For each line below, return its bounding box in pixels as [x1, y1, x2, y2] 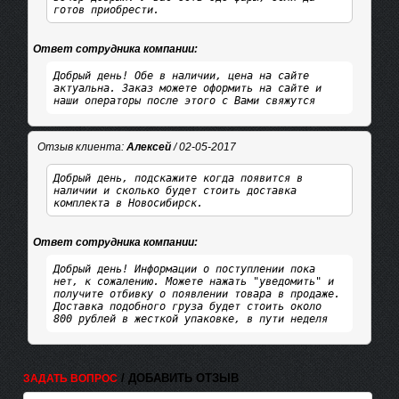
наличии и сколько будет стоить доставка [53, 183, 297, 197]
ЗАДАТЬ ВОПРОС [22, 371, 118, 385]
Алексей [126, 140, 171, 153]
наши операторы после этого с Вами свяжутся [53, 94, 316, 107]
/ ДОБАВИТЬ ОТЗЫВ [117, 370, 239, 385]
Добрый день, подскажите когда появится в [53, 171, 304, 184]
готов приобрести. [53, 3, 160, 16]
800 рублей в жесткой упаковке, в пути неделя [53, 312, 329, 325]
